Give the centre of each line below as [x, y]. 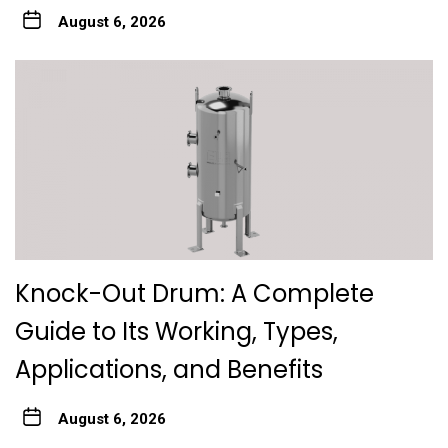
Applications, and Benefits [172, 370]
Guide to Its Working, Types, [176, 332]
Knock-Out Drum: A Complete [194, 294]
